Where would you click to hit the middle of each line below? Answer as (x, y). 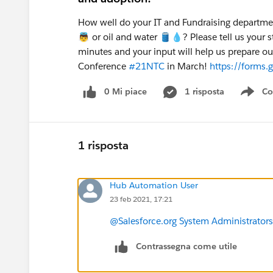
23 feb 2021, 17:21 (141, 199)
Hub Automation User (154, 185)
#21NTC (147, 66)
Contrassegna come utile (186, 246)
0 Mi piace (126, 91)
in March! (187, 66)
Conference (103, 66)
